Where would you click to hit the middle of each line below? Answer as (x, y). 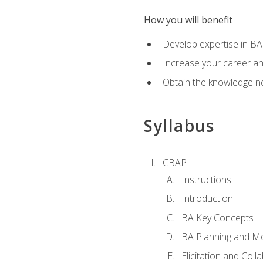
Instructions (206, 179)
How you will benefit (188, 20)
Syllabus (179, 126)
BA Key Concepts (217, 218)
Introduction (207, 199)
